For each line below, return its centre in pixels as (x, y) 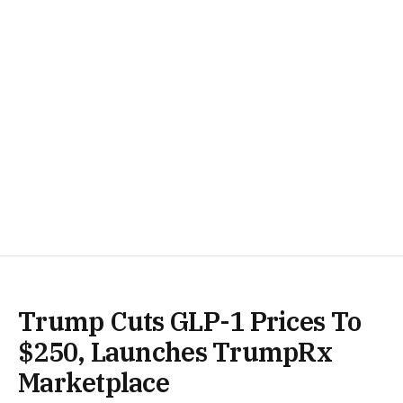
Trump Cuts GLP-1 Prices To (190, 322)
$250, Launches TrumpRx (175, 352)
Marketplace (94, 383)
